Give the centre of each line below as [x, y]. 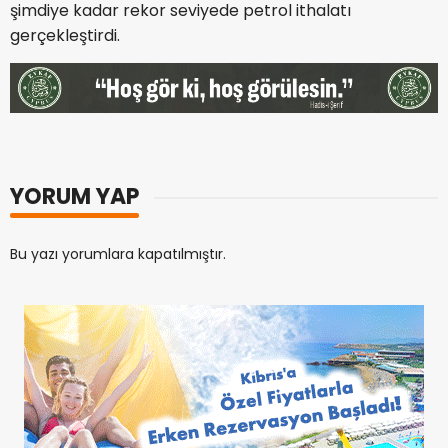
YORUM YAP [74, 197]
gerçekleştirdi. [65, 36]
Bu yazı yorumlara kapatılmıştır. [118, 254]
